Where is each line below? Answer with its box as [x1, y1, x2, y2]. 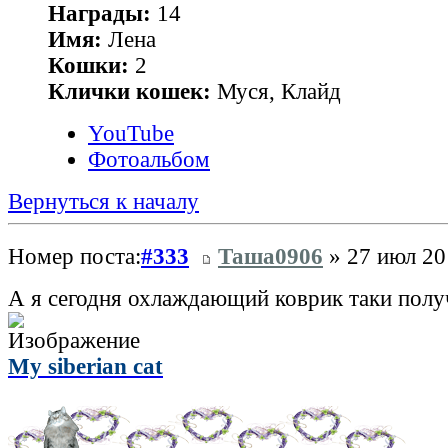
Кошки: [48, 53, 129, 79]
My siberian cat [8, 353, 163, 379]
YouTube [88, 121, 174, 147]
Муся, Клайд [211, 79, 341, 105]
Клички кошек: [48, 79, 211, 105]
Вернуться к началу [8, 189, 199, 215]
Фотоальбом [88, 147, 210, 173]
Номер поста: [8, 243, 141, 269]
